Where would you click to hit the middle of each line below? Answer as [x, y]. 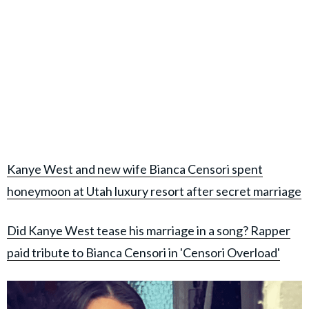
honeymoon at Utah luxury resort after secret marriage [154, 191]
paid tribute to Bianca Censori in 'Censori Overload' [143, 253]
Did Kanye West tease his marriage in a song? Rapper [149, 231]
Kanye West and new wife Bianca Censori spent [135, 169]
